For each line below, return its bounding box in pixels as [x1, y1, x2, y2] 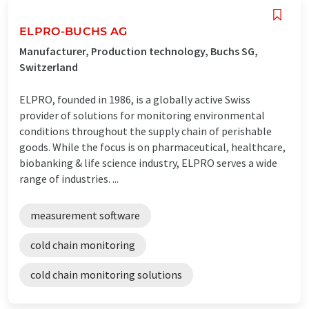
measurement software [30, 208, 140, 222]
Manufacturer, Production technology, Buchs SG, [19, 43, 258, 58]
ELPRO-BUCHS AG [19, 24, 128, 38]
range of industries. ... [19, 171, 119, 186]
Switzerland [19, 59, 78, 74]
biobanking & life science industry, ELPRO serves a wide [19, 155, 277, 170]
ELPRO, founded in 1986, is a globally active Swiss [19, 92, 250, 106]
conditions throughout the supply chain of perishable [19, 123, 272, 138]
